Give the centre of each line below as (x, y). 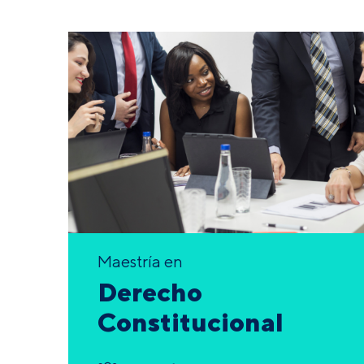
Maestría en (140, 262)
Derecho (150, 292)
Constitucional (191, 322)
